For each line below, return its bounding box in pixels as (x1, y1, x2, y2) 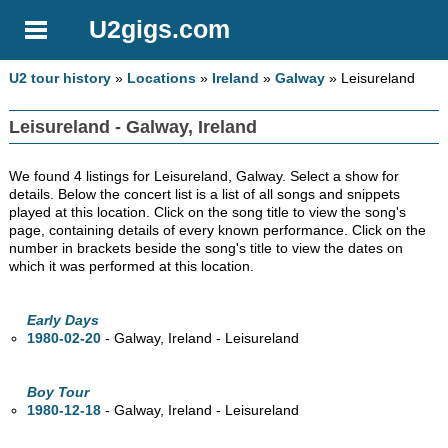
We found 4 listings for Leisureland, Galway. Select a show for (9, 168, 400, 185)
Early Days (27, 312, 100, 329)
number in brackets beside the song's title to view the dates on (9, 240, 404, 257)
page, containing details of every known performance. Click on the (9, 222, 427, 239)
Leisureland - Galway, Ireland (9, 117, 258, 138)
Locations (127, 70, 197, 87)
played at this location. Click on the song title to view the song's (9, 204, 407, 221)
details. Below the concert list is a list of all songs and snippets (9, 186, 401, 203)
